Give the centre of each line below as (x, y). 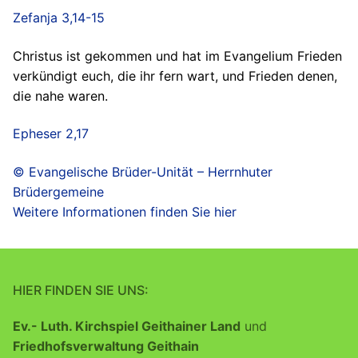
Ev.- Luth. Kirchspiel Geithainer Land (127, 326)
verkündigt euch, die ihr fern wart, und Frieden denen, (175, 76)
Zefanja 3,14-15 (59, 18)
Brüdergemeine (58, 192)
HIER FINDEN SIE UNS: (81, 290)
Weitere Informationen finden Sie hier (125, 212)
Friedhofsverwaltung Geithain (106, 346)
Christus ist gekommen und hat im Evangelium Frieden (177, 56)
